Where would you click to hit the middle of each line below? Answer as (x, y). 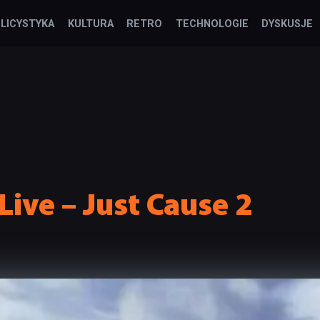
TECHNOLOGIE (212, 24)
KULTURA (90, 24)
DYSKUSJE (287, 24)
